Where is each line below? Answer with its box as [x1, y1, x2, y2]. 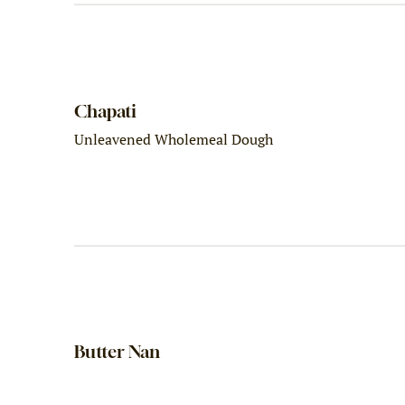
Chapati [74, 99, 137, 121]
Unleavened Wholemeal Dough [74, 128, 274, 149]
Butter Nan [74, 341, 161, 363]
